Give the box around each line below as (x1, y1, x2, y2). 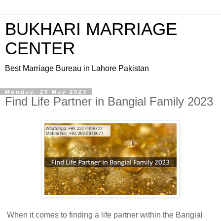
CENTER (5, 39, 75, 58)
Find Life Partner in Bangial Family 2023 (5, 95, 213, 108)
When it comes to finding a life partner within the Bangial (5, 210, 203, 219)
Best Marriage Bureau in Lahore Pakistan (5, 64, 149, 73)
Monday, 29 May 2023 (5, 89, 87, 95)
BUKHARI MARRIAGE (5, 20, 177, 38)
